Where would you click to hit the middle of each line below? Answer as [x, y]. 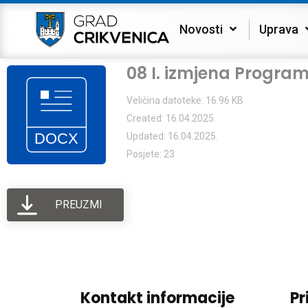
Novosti [201, 29]
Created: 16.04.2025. [171, 118]
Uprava [279, 29]
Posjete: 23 [151, 154]
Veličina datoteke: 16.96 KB [185, 100]
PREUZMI [78, 205]
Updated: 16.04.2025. [172, 136]
